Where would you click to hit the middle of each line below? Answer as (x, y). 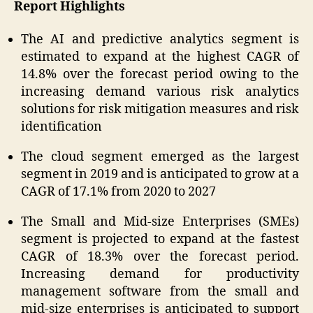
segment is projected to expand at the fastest (160, 240)
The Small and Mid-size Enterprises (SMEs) (160, 222)
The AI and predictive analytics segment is (160, 40)
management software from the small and (160, 292)
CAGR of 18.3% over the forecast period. (160, 257)
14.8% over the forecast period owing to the (160, 75)
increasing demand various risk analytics (160, 92)
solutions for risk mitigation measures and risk (160, 110)
